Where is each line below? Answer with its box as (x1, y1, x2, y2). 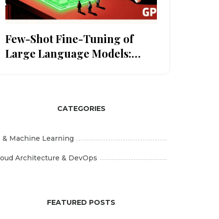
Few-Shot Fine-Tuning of (5, 31, 133, 46)
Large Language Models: (5, 45, 131, 61)
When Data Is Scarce (5, 60, 109, 75)
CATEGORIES (57, 104, 106, 113)
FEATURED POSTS (47, 197, 115, 207)
